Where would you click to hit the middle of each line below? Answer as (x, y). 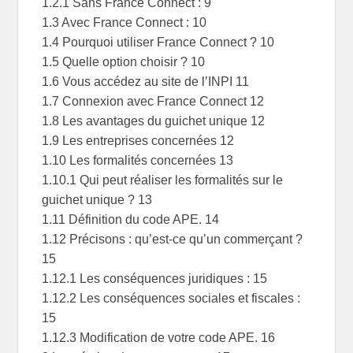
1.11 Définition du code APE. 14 (131, 220)
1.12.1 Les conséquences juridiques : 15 (155, 279)
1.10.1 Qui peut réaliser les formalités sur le (163, 180)
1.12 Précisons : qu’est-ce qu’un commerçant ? (173, 240)
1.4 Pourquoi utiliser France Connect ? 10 (158, 43)
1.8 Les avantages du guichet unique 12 (154, 121)
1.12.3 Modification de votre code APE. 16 (159, 338)
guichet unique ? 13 (97, 200)
